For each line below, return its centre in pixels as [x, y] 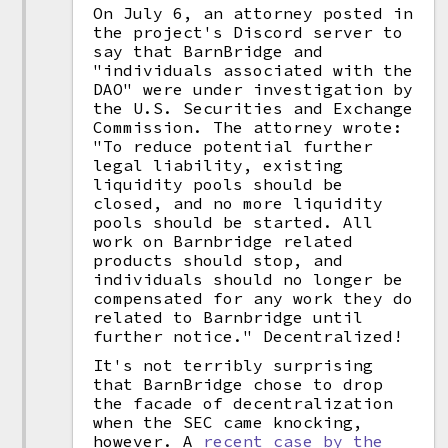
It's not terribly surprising [233, 365]
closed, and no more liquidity [238, 203]
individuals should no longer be [248, 279]
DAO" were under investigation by [253, 89]
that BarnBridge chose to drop [238, 384]
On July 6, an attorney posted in [253, 13]
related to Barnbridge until [228, 317]
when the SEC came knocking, [228, 422]
